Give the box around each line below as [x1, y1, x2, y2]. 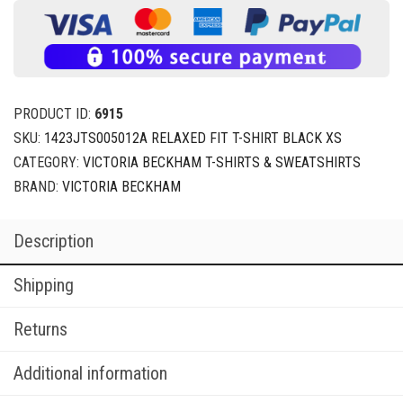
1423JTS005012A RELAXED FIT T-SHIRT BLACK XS [44, 129, 342, 147]
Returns [13, 318, 67, 340]
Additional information [13, 362, 167, 384]
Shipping [13, 273, 74, 296]
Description [13, 229, 94, 252]
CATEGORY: [13, 153, 83, 171]
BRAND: [13, 177, 62, 195]
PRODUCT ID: [13, 104, 94, 122]
